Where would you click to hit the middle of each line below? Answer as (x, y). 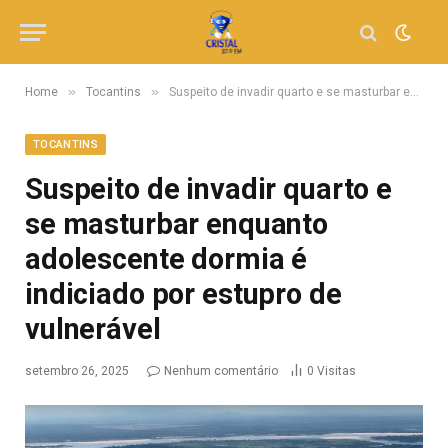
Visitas (336, 371)
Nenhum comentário (221, 371)
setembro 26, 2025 (77, 371)
